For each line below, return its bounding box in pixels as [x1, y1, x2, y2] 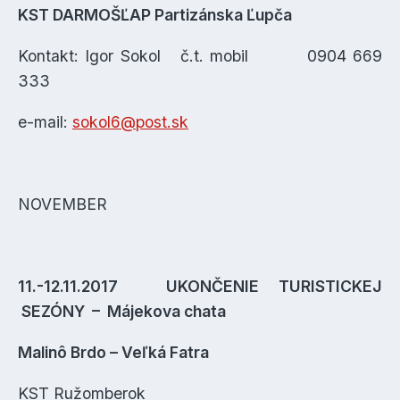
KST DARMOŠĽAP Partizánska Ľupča [18, 5, 292, 24]
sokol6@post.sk [72, 112, 188, 131]
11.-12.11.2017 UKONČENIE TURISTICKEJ [18, 277, 382, 296]
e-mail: [18, 112, 72, 131]
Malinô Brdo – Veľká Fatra [18, 343, 209, 362]
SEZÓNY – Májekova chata [18, 302, 226, 321]
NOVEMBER [18, 195, 107, 213]
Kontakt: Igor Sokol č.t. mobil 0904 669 [18, 46, 382, 65]
